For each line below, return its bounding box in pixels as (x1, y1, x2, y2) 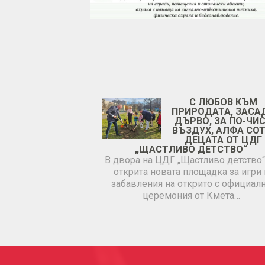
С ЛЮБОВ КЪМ (189, 96, 257, 108)
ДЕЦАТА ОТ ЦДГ (184, 134, 262, 146)
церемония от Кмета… (142, 190, 240, 201)
